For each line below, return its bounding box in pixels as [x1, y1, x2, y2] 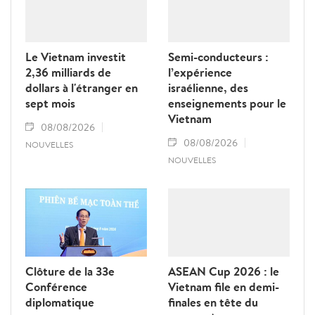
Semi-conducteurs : [168, 49, 269, 65]
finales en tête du [168, 294, 258, 311]
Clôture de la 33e [25, 263, 115, 280]
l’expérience [168, 64, 232, 81]
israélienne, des [168, 79, 248, 96]
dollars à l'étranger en [25, 79, 138, 96]
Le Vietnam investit [25, 49, 126, 65]
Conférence [25, 278, 87, 295]
